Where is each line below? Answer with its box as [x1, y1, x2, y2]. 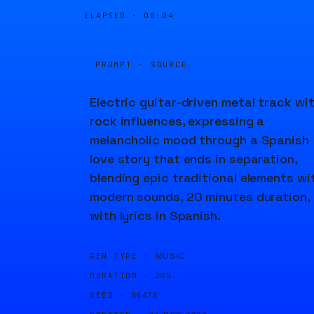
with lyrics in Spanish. [90, 207, 221, 224]
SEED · [90, 290, 126, 300]
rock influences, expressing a [90, 113, 265, 129]
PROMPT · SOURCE [95, 60, 188, 69]
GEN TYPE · [90, 251, 150, 261]
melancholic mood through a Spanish [90, 132, 309, 148]
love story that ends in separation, [90, 151, 297, 167]
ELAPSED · [84, 11, 144, 20]
